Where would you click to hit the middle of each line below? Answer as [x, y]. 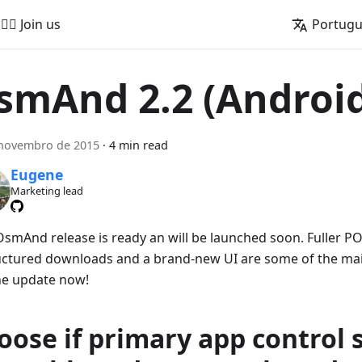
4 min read [139, 145]
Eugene [36, 175]
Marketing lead [46, 191]
